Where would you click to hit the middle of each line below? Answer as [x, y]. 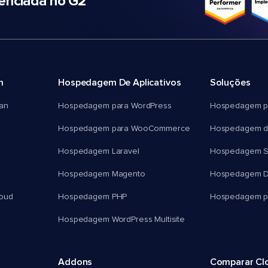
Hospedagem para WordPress [115, 106]
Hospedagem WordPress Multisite [121, 220]
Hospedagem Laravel [99, 152]
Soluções [230, 83]
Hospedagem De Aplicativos [120, 83]
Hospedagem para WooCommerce [124, 129]
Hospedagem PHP [93, 197]
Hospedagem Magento [102, 174]
